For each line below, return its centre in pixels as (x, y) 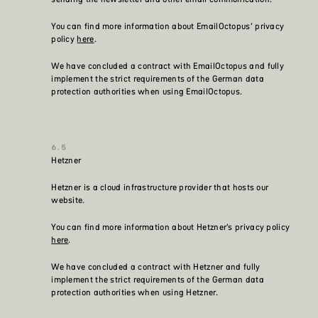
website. (68, 200)
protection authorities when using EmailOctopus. (147, 92)
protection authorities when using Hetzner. (135, 292)
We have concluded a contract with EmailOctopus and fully (168, 66)
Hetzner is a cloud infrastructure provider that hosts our (160, 187)
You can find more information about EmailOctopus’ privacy (168, 26)
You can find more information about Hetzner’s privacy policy (171, 227)
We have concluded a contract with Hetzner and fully (156, 267)
